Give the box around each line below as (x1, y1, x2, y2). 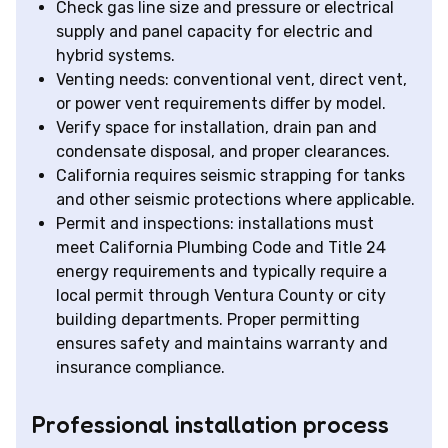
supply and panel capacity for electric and (56, 22, 373, 42)
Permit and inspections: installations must (56, 214, 374, 234)
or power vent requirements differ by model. (56, 94, 386, 114)
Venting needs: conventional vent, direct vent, (56, 70, 407, 90)
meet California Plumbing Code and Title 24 (56, 238, 386, 258)
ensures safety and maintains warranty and (56, 334, 388, 354)
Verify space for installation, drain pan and (56, 118, 377, 138)
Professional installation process (32, 410, 389, 440)
